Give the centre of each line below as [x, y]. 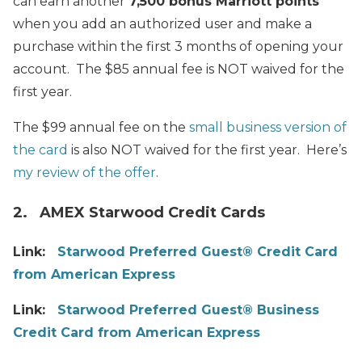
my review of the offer [84, 172]
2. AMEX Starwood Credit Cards [139, 212]
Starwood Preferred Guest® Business [188, 309]
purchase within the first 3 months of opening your [178, 46]
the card [40, 149]
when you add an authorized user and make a [162, 23]
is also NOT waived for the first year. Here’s [207, 149]
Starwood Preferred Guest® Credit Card [198, 251]
